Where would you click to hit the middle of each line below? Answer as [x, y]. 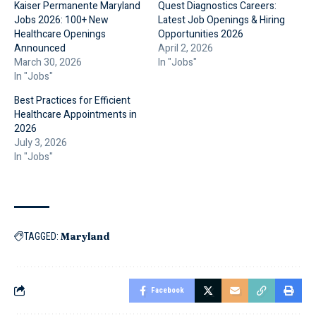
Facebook [168, 290]
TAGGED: [41, 236]
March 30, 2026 [48, 62]
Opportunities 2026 [201, 34]
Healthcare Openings [60, 34]
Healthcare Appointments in [75, 114]
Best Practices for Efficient [72, 100]
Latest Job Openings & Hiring [221, 20]
